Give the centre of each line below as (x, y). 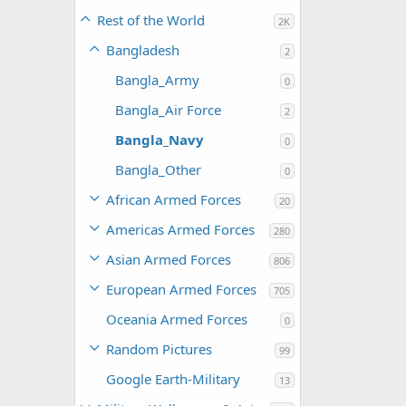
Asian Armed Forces (169, 259)
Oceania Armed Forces (177, 319)
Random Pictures (159, 349)
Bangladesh (143, 50)
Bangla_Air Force (168, 110)
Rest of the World (151, 20)
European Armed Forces (181, 289)
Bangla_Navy (159, 140)
